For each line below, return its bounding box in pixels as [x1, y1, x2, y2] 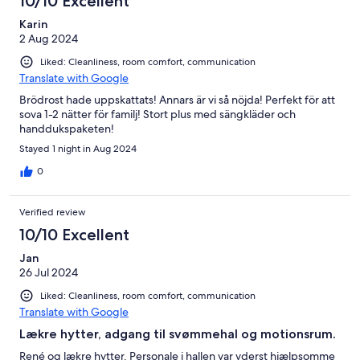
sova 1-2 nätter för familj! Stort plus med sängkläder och [19, 106, 296, 121]
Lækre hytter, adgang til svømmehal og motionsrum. [19, 325, 336, 342]
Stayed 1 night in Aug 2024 [19, 141, 137, 155]
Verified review [19, 205, 86, 219]
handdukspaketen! [19, 121, 114, 136]
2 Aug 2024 [19, 31, 78, 46]
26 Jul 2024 [19, 264, 78, 280]
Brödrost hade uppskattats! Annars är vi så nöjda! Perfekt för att [19, 92, 335, 107]
